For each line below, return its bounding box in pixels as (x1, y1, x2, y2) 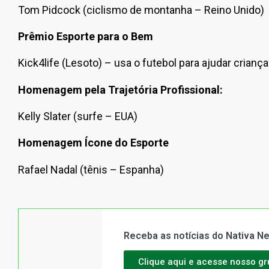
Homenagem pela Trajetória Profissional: (18, 83, 223, 96)
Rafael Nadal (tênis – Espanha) (18, 163, 164, 176)
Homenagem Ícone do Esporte (18, 136, 169, 150)
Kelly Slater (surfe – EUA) (18, 110, 138, 123)
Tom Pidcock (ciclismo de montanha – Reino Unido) (18, 3, 264, 16)
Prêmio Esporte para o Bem (18, 29, 153, 43)
